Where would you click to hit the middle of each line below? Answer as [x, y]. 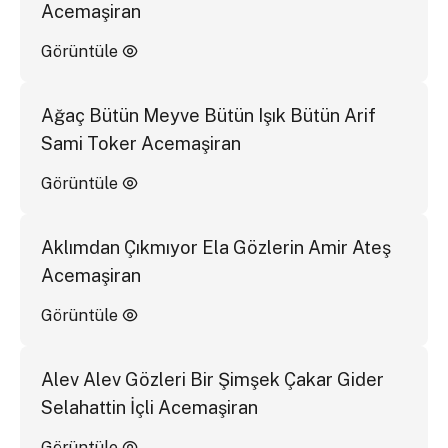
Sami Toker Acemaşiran [140, 143]
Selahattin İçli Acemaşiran [149, 407]
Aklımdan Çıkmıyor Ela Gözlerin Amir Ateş [215, 247]
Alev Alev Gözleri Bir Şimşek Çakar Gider [212, 379]
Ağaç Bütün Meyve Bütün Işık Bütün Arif [208, 115]
